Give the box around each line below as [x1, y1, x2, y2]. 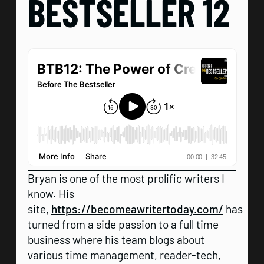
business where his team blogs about [27, 232, 204, 246]
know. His [27, 186, 74, 200]
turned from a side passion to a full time [27, 217, 219, 231]
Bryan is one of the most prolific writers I [27, 171, 225, 185]
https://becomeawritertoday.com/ [51, 202, 223, 216]
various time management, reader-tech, [27, 247, 221, 262]
